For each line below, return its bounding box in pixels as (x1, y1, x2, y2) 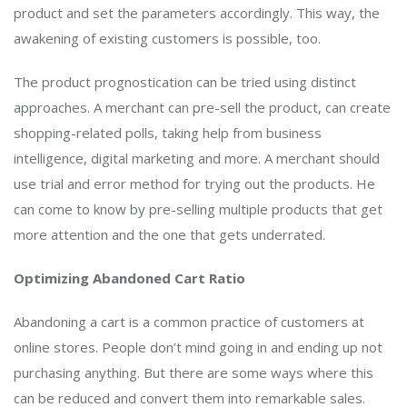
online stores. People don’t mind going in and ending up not (14, 338, 382, 357)
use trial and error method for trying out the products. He (14, 174, 375, 194)
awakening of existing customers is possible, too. (14, 29, 321, 48)
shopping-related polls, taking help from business (14, 124, 322, 143)
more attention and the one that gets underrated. (14, 225, 329, 244)
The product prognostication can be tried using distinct (14, 73, 356, 92)
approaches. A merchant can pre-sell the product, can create (14, 98, 391, 117)
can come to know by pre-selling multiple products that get (14, 200, 382, 219)
